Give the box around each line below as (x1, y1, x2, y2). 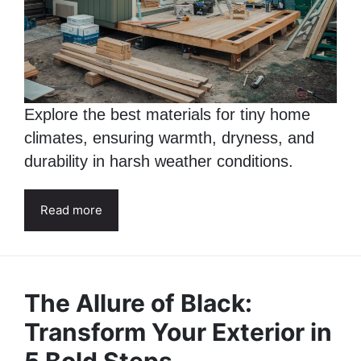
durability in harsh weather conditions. (24, 152, 293, 170)
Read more (40, 202, 102, 218)
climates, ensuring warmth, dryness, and (24, 129, 314, 147)
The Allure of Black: (24, 288, 252, 317)
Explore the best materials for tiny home (24, 106, 310, 123)
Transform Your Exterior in (24, 317, 332, 346)
